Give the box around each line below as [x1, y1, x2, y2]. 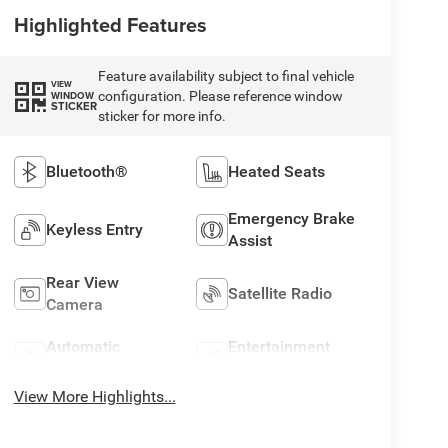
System [228, 358, 283, 378]
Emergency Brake [228, 208, 356, 228]
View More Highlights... [13, 386, 176, 406]
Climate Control [45, 358, 157, 378]
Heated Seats [228, 161, 326, 181]
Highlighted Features [13, 9, 207, 39]
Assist [228, 230, 273, 250]
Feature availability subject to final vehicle [97, 67, 354, 84]
